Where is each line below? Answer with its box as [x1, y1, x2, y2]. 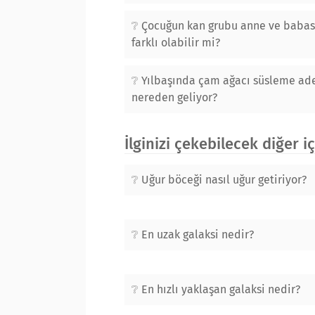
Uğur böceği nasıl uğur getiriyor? [141, 173, 307, 186]
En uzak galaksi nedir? [141, 228, 254, 241]
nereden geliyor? [131, 91, 217, 104]
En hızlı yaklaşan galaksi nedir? [141, 283, 300, 296]
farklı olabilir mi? [131, 36, 220, 49]
